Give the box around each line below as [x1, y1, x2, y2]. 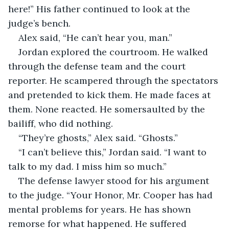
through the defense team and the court [8, 60, 188, 72]
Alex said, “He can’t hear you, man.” [18, 31, 172, 43]
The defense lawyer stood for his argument [18, 174, 212, 187]
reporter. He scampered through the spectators [8, 74, 221, 86]
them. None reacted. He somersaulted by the [8, 103, 208, 115]
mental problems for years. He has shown [8, 203, 193, 215]
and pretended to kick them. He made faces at [8, 88, 213, 101]
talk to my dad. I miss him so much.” [8, 160, 167, 172]
